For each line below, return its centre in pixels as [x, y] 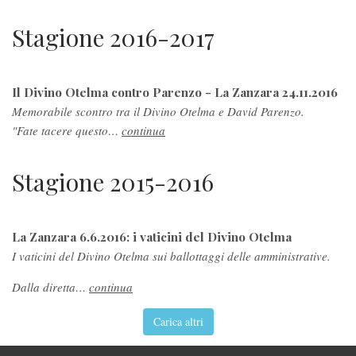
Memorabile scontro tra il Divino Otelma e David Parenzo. [158, 111]
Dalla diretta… [50, 286]
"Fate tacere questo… [67, 130]
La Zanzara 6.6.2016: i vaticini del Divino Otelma [152, 236]
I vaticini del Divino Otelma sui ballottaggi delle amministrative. [173, 255]
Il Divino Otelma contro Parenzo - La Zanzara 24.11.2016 [175, 91]
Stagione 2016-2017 [113, 37]
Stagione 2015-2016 [113, 182]
